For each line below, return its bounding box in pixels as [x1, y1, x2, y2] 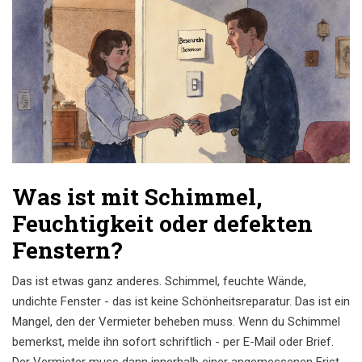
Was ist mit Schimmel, [12, 182, 262, 213]
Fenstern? [12, 235, 122, 266]
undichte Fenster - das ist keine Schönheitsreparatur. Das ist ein [12, 294, 350, 309]
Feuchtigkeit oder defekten [12, 208, 313, 239]
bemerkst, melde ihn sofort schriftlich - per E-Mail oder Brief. [12, 335, 334, 350]
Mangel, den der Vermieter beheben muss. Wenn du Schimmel [12, 314, 340, 330]
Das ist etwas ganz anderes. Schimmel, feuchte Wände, [12, 274, 306, 289]
